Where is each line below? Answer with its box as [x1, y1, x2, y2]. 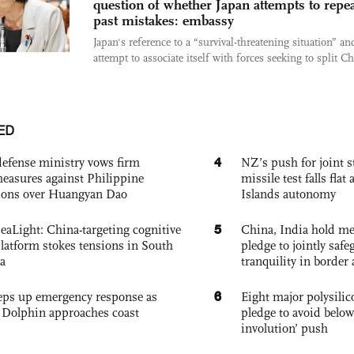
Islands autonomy [241, 186, 336, 201]
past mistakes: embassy [93, 12, 234, 29]
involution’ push [241, 321, 328, 336]
